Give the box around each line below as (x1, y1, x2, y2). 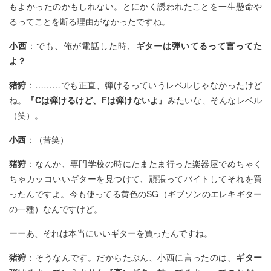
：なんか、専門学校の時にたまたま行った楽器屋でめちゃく (26, 157, 263, 169)
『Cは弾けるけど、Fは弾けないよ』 (26, 94, 168, 106)
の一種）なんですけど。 (9, 203, 102, 215)
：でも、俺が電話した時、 (27, 39, 136, 51)
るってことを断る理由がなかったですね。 (9, 15, 170, 27)
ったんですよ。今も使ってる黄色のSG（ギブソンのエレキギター (9, 188, 262, 200)
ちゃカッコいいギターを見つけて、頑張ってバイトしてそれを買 (9, 172, 262, 184)
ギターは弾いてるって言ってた (135, 39, 263, 51)
